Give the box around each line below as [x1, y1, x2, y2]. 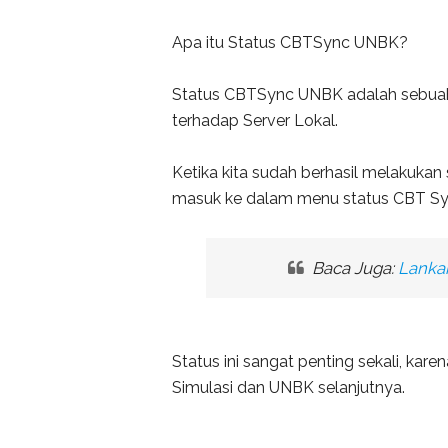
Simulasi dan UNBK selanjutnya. [172, 377, 405, 397]
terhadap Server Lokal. [172, 111, 338, 130]
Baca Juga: [307, 257, 398, 278]
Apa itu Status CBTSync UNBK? [172, 33, 408, 52]
